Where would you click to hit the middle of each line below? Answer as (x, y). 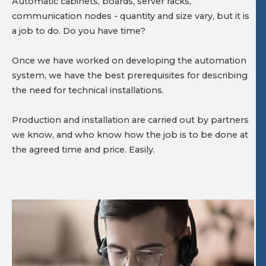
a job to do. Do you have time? (79, 31)
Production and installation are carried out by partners (130, 120)
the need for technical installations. (88, 90)
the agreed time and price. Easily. (85, 149)
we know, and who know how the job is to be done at (130, 134)
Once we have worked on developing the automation (129, 60)
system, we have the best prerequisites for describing (130, 75)
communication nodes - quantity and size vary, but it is (131, 16)
